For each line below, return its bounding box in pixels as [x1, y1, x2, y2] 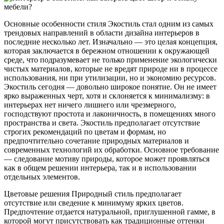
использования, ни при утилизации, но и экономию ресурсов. [4, 73, 216, 82]
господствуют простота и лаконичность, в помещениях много [4, 109, 215, 118]
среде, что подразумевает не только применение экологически [4, 55, 217, 64]
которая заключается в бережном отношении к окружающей [4, 46, 209, 55]
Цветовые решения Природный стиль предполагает [4, 189, 181, 198]
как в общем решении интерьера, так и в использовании [4, 163, 196, 172]
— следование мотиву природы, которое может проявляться [4, 154, 209, 163]
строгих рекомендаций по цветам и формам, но [4, 127, 166, 136]
